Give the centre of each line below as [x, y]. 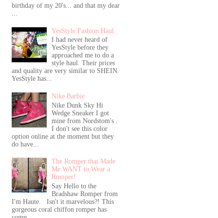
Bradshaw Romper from [85, 194]
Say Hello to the [74, 186]
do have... [25, 144]
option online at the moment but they [63, 136]
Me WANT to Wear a [81, 169]
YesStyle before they [80, 48]
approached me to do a [83, 55]
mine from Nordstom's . [85, 121]
